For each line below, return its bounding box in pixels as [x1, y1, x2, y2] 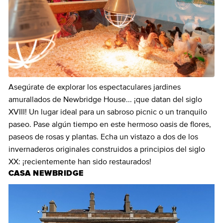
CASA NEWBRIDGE [8, 169, 84, 177]
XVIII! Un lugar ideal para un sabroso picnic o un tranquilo [8, 108, 207, 116]
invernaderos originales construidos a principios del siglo [8, 145, 205, 153]
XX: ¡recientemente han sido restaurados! [8, 158, 151, 166]
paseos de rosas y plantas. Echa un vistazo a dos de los [8, 133, 198, 141]
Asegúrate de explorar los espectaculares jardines [8, 83, 181, 91]
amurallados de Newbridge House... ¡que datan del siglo [8, 96, 202, 104]
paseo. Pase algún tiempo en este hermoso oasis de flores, [8, 120, 211, 128]
